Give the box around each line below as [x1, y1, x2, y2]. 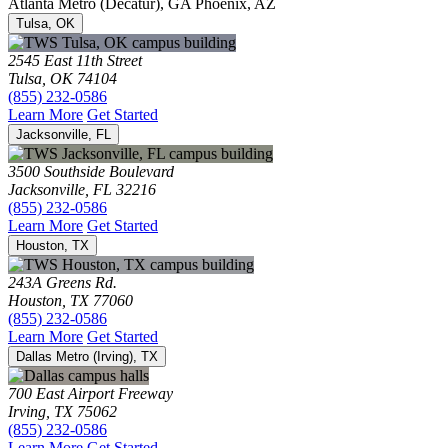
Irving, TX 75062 [8, 402, 117, 420]
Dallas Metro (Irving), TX [16, 348, 158, 364]
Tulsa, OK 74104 [8, 69, 117, 87]
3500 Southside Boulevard [8, 162, 174, 180]
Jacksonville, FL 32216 [8, 180, 156, 198]
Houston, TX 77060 [8, 291, 133, 309]
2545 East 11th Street [8, 51, 142, 69]
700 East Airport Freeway [8, 384, 173, 402]
